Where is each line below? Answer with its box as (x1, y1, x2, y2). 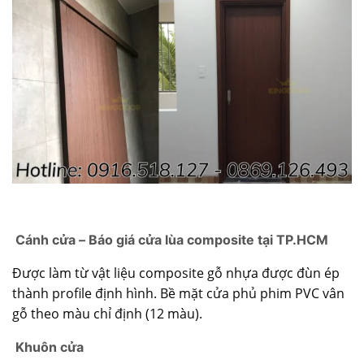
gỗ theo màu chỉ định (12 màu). (12, 305, 202, 323)
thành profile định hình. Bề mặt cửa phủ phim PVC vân (12, 284, 344, 303)
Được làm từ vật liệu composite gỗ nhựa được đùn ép (12, 264, 340, 283)
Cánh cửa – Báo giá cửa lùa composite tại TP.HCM (12, 232, 328, 249)
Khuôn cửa (12, 339, 84, 356)
